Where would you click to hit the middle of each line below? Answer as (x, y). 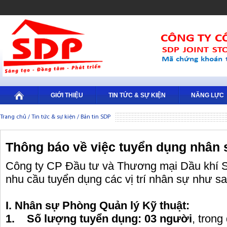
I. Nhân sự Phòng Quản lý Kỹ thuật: (98, 206)
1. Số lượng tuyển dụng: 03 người (99, 219)
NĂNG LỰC (207, 95)
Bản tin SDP (96, 117)
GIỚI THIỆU (67, 95)
